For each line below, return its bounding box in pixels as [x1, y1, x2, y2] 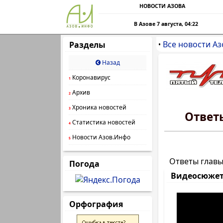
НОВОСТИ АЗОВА [139, 2, 185, 9]
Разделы [65, 39, 110, 50]
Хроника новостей [71, 103, 126, 111]
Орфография [65, 199, 127, 210]
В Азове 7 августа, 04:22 [134, 20, 199, 27]
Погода [65, 158, 104, 169]
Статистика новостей [71, 118, 135, 126]
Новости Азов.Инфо [71, 133, 130, 141]
